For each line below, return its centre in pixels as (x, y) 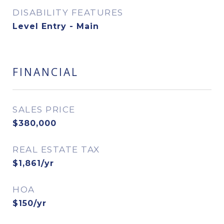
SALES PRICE (44, 109)
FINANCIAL (45, 72)
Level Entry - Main (56, 26)
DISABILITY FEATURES (68, 12)
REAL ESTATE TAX (56, 149)
